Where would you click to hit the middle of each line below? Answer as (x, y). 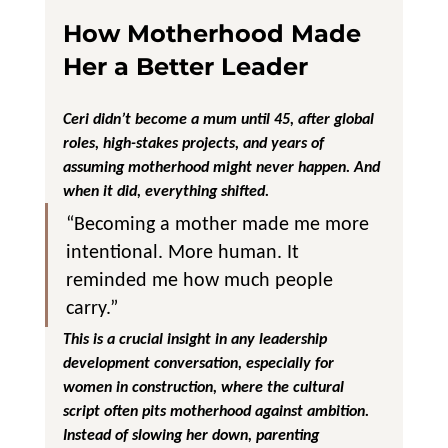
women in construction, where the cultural (205, 386)
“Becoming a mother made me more (219, 222)
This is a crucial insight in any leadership (196, 338)
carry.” (91, 306)
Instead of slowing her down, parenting (192, 434)
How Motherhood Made (215, 33)
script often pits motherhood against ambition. (215, 410)
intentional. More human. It (184, 250)
